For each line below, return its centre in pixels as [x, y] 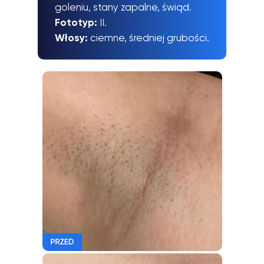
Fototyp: [77, 23]
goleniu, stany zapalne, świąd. [123, 7]
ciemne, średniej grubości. [150, 38]
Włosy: [72, 38]
